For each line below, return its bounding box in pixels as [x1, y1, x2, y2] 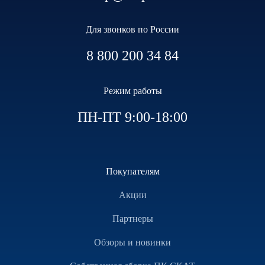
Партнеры [112, 213, 153, 224]
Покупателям [105, 166, 160, 176]
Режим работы [103, 85, 162, 96]
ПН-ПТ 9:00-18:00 [77, 109, 188, 125]
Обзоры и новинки [94, 237, 171, 247]
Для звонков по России [86, 24, 179, 34]
